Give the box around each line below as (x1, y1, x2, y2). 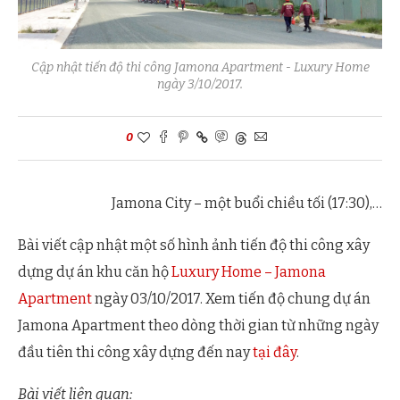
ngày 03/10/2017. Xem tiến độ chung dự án (92, 290, 371, 308)
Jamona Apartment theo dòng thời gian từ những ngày (18, 317, 379, 335)
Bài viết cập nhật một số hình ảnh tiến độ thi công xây (18, 237, 370, 254)
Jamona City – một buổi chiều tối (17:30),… (112, 195, 382, 212)
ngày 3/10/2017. (157, 77, 243, 93)
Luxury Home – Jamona (171, 263, 326, 281)
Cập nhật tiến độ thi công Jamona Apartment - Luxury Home (30, 60, 370, 76)
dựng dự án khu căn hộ (18, 263, 171, 281)
